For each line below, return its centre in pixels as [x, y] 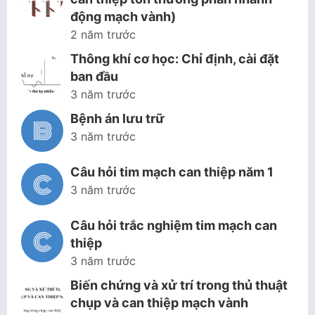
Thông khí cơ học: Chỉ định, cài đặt [175, 59]
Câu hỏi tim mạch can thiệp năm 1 [172, 172]
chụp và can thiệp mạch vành [159, 303]
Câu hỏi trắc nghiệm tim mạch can [174, 225]
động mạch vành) [123, 17]
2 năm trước [103, 34]
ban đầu [94, 76]
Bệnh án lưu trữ [117, 118]
